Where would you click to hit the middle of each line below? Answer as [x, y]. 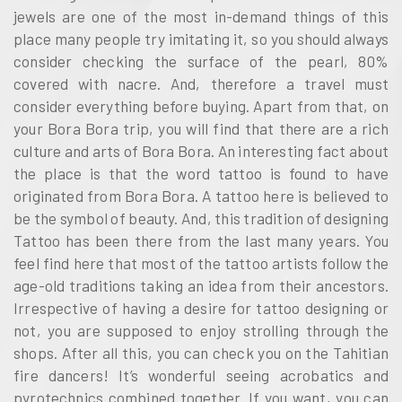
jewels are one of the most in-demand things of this [201, 17]
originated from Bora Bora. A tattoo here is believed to [201, 196]
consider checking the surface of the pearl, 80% [201, 61]
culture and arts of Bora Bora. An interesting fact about [201, 151]
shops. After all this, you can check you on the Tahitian [201, 353]
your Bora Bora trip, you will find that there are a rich [201, 129]
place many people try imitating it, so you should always [201, 39]
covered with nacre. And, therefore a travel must [201, 84]
